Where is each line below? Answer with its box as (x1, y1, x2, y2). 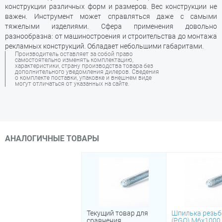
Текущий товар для (87, 209, 148, 217)
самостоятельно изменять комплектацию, (15, 56, 133, 63)
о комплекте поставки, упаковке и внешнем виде (15, 74, 152, 81)
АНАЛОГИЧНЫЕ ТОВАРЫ (5, 134, 99, 143)
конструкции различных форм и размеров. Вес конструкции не (5, 2, 217, 10)
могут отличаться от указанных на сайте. (15, 80, 129, 87)
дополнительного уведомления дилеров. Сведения (15, 68, 159, 75)
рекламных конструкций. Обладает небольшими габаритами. (5, 42, 204, 50)
